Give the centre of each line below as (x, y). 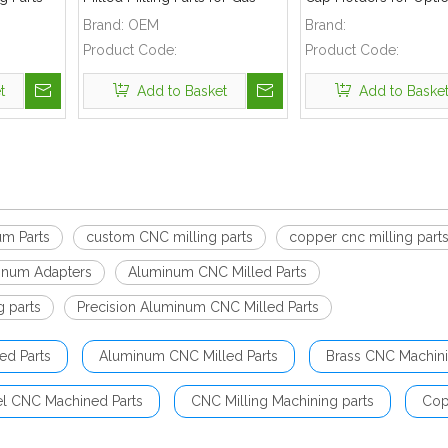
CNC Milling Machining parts (282, 401)
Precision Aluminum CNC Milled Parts (198, 307)
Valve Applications (142, 17)
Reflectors (338, 17)
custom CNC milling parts (169, 237)
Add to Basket (181, 91)
